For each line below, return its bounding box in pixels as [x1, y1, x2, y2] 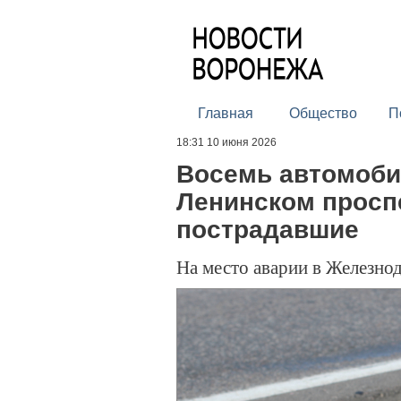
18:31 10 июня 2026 [176, 136, 277, 149]
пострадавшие [176, 216, 359, 243]
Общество [288, 106, 357, 121]
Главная [197, 106, 253, 121]
